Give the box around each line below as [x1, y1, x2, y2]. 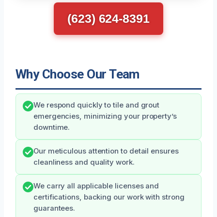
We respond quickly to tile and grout [33, 101, 160, 110]
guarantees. [33, 204, 76, 213]
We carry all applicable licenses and [33, 182, 159, 191]
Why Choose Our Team [15, 67, 139, 82]
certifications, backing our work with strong [33, 193, 185, 202]
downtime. [33, 123, 70, 132]
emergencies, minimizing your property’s [33, 112, 177, 121]
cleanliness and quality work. [33, 158, 135, 167]
